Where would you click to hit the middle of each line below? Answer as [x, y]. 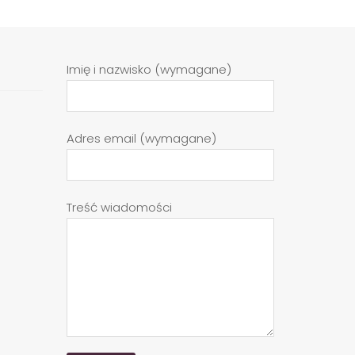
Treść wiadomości [119, 208]
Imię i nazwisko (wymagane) [149, 70]
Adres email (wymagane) [141, 139]
